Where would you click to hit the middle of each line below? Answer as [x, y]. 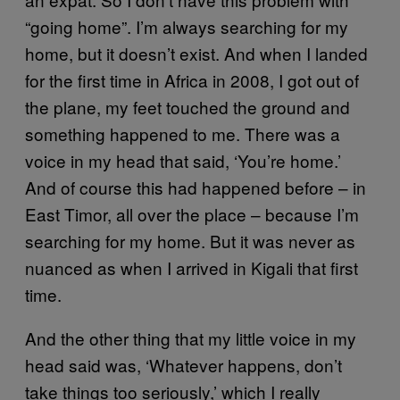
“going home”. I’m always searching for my [187, 26]
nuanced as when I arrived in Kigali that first [192, 267]
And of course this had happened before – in [196, 187]
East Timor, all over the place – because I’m [192, 213]
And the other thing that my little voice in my [191, 337]
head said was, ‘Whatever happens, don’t [183, 364]
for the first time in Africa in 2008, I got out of [192, 79]
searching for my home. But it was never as [190, 240]
